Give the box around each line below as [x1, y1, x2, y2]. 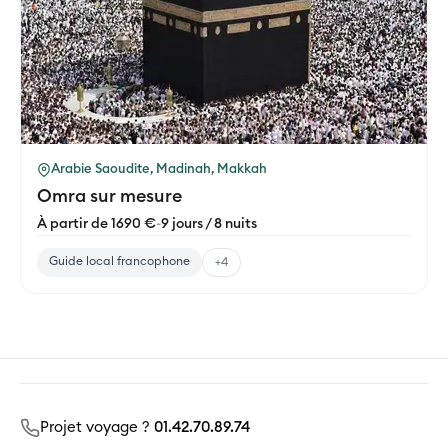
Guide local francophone [49, 255, 190, 268]
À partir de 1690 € [37, 217, 156, 232]
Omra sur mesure [37, 187, 182, 206]
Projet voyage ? [40, 420, 154, 436]
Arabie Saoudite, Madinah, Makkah [51, 163, 267, 177]
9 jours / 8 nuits [161, 217, 257, 232]
